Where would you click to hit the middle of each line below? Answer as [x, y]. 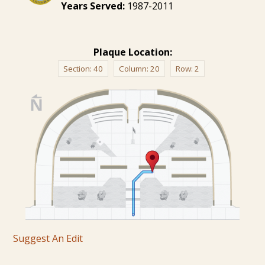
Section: [78, 68]
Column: [134, 68]
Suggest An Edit [48, 238]
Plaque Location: [132, 52]
